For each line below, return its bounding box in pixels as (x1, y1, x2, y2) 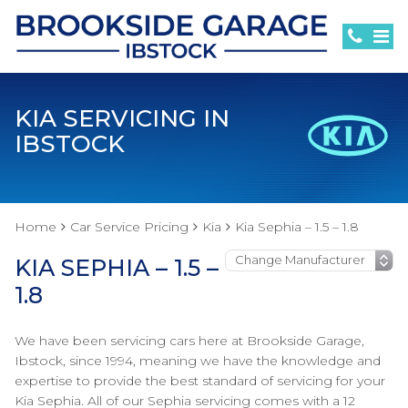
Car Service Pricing (70, 219, 189, 235)
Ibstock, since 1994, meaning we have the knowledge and (15, 352, 381, 369)
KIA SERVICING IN (15, 104, 229, 133)
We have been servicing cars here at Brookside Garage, (15, 332, 364, 349)
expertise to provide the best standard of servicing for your (15, 372, 385, 389)
